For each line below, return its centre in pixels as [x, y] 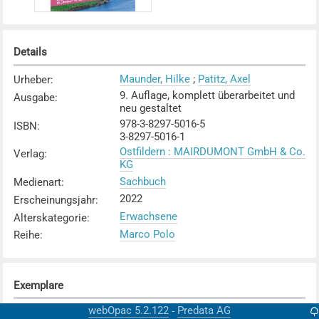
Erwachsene [148, 217]
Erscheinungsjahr [54, 200]
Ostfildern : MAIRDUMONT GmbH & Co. [212, 152]
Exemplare [38, 285]
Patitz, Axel [224, 79]
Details [30, 52]
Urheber [32, 80]
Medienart [37, 183]
